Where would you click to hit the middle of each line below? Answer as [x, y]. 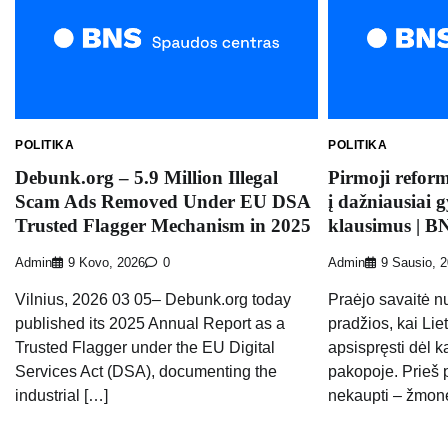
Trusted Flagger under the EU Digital [145, 348]
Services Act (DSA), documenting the [146, 372]
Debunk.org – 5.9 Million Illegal [146, 178]
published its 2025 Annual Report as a [150, 324]
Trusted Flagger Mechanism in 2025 [163, 226]
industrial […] [61, 396]
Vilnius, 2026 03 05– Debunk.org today [153, 300]
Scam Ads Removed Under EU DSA [163, 202]
